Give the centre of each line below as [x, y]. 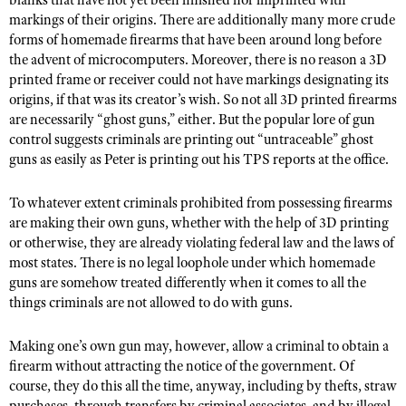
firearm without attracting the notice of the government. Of [182, 366]
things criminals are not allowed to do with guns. [151, 303]
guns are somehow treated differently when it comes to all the [188, 283]
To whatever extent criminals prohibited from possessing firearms [201, 203]
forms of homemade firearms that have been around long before [195, 40]
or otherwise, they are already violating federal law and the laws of [202, 243]
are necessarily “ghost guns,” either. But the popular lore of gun [192, 120]
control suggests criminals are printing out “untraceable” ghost [191, 140]
